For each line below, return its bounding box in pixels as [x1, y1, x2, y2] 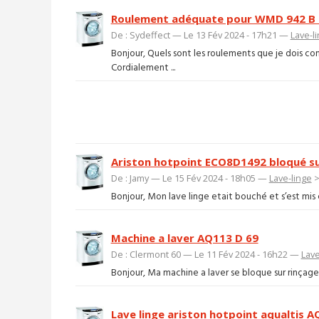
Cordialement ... [110, 61, 175, 76]
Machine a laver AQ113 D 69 [110, 230, 258, 245]
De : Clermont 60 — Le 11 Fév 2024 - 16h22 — [110, 247, 301, 261]
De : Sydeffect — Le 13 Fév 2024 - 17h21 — [110, 28, 291, 41]
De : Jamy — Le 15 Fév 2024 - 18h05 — [110, 171, 269, 184]
